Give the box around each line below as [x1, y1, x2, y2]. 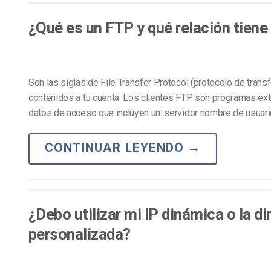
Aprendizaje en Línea [180, 4, 259, 14]
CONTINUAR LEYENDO [45, 140, 188, 155]
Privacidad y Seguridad [180, 12, 266, 22]
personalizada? [28, 224, 131, 243]
